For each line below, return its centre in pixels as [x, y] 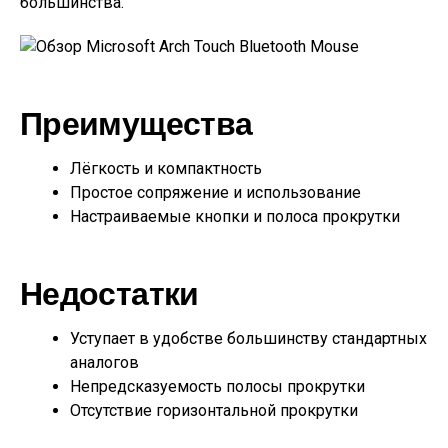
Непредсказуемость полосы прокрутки [217, 386]
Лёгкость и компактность [166, 168]
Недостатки [109, 292]
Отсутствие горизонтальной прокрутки [214, 410]
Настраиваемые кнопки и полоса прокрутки [235, 216]
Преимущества [136, 122]
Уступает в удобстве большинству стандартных [248, 338]
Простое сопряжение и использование [215, 192]
